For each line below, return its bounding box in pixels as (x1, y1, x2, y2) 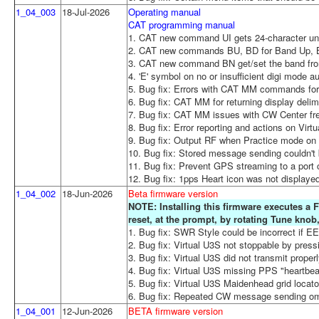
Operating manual (128, 4, 201, 19)
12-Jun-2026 (62, 303, 113, 318)
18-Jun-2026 (62, 186, 113, 200)
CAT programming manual (128, 17, 235, 31)
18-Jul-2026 (62, 4, 110, 19)
